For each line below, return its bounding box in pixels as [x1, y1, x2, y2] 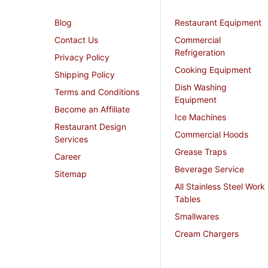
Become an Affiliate [54, 104, 130, 115]
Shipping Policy [54, 69, 115, 80]
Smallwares [175, 211, 219, 222]
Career [54, 151, 81, 162]
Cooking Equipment [175, 65, 251, 75]
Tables [175, 194, 200, 205]
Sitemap [54, 169, 87, 179]
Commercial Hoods [175, 129, 248, 140]
